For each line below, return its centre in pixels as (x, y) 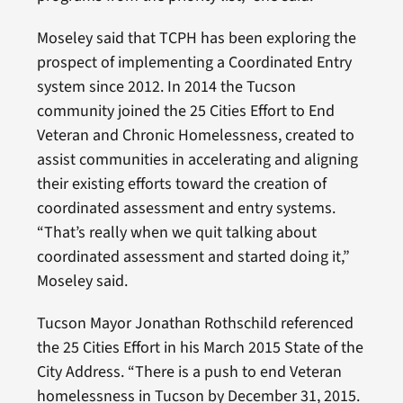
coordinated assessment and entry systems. (186, 208)
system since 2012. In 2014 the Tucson (166, 86)
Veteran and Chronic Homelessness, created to (195, 135)
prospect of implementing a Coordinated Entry (194, 62)
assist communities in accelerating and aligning (197, 159)
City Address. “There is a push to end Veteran (189, 372)
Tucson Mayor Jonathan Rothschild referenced (195, 323)
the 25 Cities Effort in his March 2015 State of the (200, 347)
